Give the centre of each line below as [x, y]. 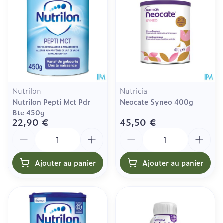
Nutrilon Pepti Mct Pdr [51, 101]
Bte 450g [29, 112]
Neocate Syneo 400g [157, 101]
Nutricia [134, 90]
